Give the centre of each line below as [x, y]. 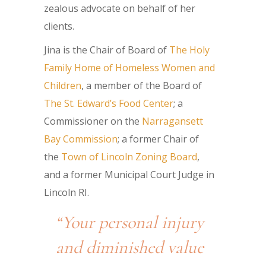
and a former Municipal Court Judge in [129, 175]
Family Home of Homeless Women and [129, 68]
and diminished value [129, 248]
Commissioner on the [93, 121]
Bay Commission [81, 139]
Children [63, 86]
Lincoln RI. [66, 193]
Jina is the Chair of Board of [107, 50]
